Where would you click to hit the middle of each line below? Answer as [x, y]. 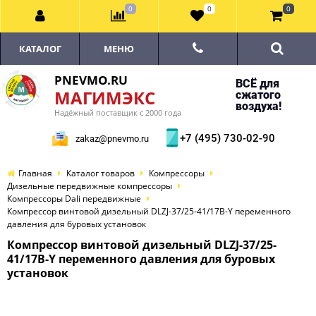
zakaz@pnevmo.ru [112, 139]
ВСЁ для [257, 84]
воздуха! [258, 106]
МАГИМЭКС [105, 98]
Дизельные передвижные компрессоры [90, 186]
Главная [35, 173]
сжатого [258, 95]
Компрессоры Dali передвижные [74, 199]
